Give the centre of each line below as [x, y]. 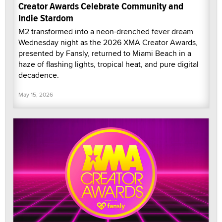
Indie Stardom [46, 18]
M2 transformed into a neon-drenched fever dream [106, 32]
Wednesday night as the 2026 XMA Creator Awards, [108, 43]
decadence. [39, 75]
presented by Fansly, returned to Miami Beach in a [105, 54]
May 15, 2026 [36, 95]
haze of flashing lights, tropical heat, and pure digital [109, 64]
